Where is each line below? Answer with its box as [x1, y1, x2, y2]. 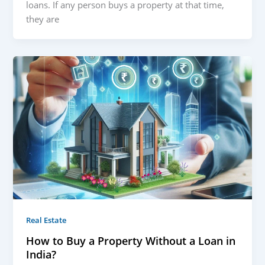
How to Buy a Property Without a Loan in [26, 233, 236, 248]
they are [26, 13, 60, 25]
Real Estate [26, 215, 67, 226]
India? [26, 247, 57, 261]
